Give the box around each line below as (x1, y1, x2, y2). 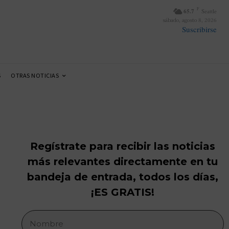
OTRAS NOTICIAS (11, 71, 59, 80)
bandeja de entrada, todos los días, (27, 171, 218, 184)
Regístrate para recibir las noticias (30, 140, 215, 153)
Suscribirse (182, 24, 217, 34)
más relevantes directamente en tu (28, 155, 218, 168)
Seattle (201, 7, 217, 15)
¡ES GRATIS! (91, 186, 154, 199)
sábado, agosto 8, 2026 (163, 16, 217, 24)
